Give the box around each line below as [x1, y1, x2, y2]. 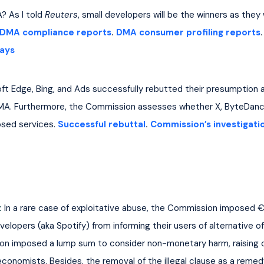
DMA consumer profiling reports [115, 26, 260, 38]
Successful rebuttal [57, 118, 146, 130]
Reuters [44, 8, 78, 21]
